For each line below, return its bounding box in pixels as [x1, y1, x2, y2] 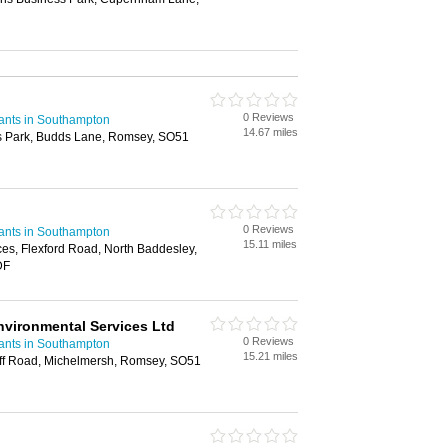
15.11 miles [243, 238, 297, 250]
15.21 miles [243, 350, 298, 362]
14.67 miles [243, 126, 298, 138]
